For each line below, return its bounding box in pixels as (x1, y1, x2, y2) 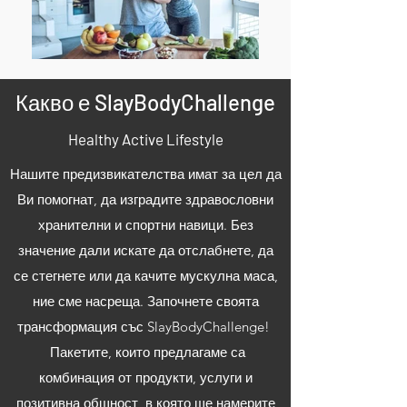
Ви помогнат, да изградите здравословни (17, 191, 273, 209)
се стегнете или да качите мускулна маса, (13, 267, 278, 285)
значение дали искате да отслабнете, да (17, 242, 273, 260)
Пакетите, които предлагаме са (45, 343, 245, 362)
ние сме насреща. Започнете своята (32, 293, 259, 311)
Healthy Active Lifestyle (67, 130, 223, 149)
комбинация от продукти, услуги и (38, 369, 253, 387)
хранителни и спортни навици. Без (37, 216, 253, 234)
